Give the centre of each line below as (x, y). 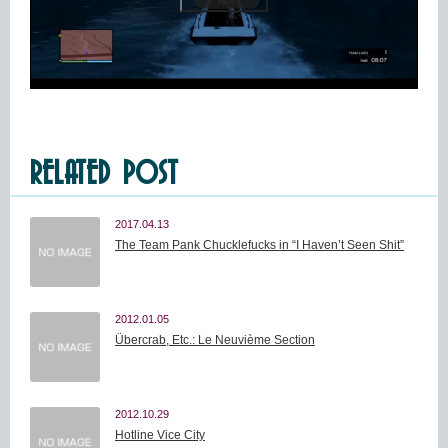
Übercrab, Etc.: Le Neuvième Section (215, 340)
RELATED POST (104, 172)
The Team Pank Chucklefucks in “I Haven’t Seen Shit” (259, 245)
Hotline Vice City (160, 435)
